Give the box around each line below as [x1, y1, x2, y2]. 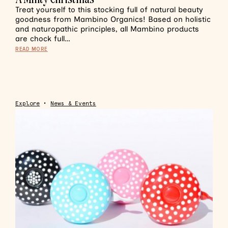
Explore [15, 100, 40, 107]
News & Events [50, 100, 96, 107]
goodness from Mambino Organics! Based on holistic [15, 15, 211, 24]
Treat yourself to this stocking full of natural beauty [15, 5, 203, 14]
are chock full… [15, 34, 70, 43]
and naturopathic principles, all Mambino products [15, 24, 199, 34]
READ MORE [15, 45, 48, 53]
